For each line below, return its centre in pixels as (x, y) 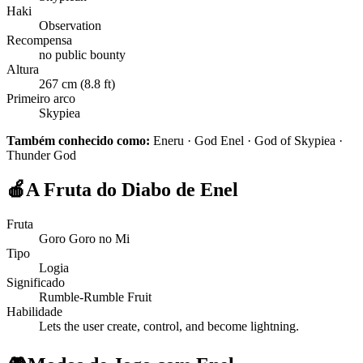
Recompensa (39, 41)
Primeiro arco (41, 99)
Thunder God (41, 156)
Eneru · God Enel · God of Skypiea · (248, 141)
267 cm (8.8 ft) (77, 84)
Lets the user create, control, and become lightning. (169, 326)
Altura (23, 70)
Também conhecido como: (78, 141)
